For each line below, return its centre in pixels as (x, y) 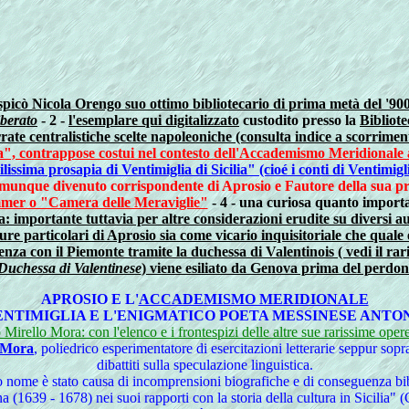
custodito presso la (299, 120)
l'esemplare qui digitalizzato (154, 120)
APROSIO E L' (89, 299)
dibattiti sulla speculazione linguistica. (204, 365)
